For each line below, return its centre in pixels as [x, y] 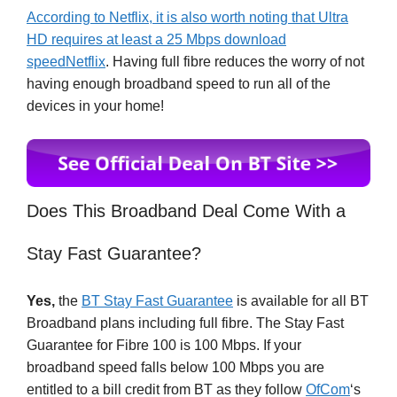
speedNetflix [66, 61]
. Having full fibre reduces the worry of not [235, 61]
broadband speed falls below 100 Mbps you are [175, 368]
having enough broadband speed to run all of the [179, 83]
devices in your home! [95, 105]
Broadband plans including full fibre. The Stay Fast [185, 323]
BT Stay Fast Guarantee [157, 301]
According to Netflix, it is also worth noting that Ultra [187, 17]
